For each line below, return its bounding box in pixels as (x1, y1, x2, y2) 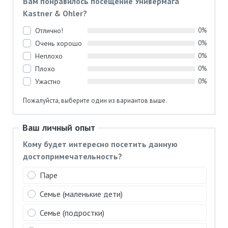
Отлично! (35, 25, 64, 35)
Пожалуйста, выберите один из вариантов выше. (23, 96, 167, 105)
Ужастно (35, 76, 61, 86)
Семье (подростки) (40, 207, 105, 218)
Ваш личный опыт (22, 121, 95, 133)
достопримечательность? (23, 151, 123, 161)
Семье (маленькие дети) (40, 189, 123, 199)
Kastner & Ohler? (23, 8, 88, 19)
